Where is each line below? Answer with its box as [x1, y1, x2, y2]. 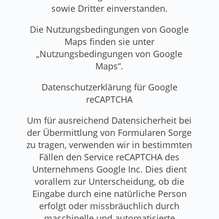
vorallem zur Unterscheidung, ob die [34, 175, 184, 187]
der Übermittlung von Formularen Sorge [27, 126, 192, 138]
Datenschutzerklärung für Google [41, 81, 177, 93]
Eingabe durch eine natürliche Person [32, 187, 187, 199]
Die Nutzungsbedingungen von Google [30, 23, 189, 35]
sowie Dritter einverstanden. [51, 2, 168, 14]
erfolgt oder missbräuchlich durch [39, 199, 180, 212]
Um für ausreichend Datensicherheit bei [27, 114, 192, 126]
